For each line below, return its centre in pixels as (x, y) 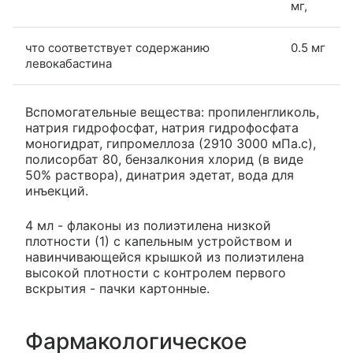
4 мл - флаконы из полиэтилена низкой (148, 226)
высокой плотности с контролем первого (156, 273)
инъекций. (57, 191)
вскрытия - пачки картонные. (117, 289)
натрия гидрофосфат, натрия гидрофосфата (162, 128)
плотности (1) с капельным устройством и (159, 242)
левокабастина (69, 64)
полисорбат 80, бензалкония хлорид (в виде (164, 160)
